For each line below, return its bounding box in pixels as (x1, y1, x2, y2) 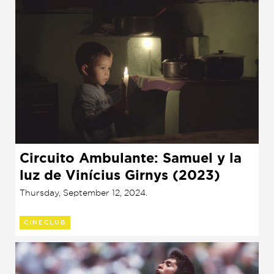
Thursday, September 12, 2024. (20, 187, 147, 198)
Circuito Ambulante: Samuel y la (20, 149, 242, 167)
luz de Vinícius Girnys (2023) (20, 166, 220, 184)
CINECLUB (24, 218, 66, 226)
